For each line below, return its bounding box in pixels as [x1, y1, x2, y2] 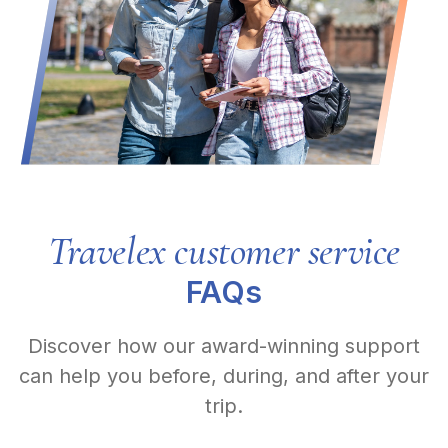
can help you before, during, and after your [19, 363, 429, 388]
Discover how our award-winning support [28, 333, 420, 358]
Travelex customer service [48, 226, 400, 275]
